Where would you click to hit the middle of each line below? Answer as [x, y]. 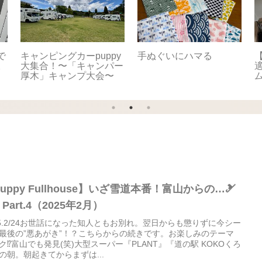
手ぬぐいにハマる [175, 56]
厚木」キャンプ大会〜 [68, 76]
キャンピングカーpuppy [71, 56]
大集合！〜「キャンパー [72, 66]
